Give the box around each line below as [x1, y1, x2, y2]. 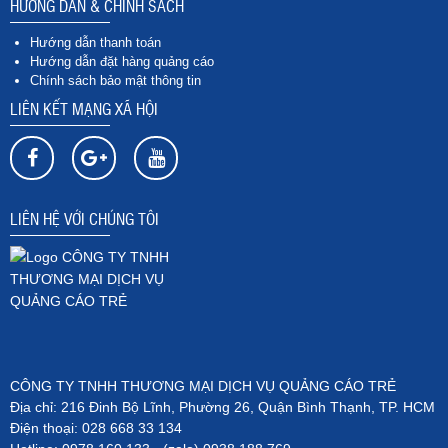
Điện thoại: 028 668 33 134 [10, 420, 182, 436]
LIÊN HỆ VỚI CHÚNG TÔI [10, 207, 159, 229]
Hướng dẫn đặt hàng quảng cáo [30, 54, 214, 69]
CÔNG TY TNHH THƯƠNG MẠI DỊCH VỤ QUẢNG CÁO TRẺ [10, 378, 396, 394]
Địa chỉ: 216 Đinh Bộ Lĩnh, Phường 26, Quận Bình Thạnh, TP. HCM [10, 399, 435, 415]
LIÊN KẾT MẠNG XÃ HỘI [10, 97, 158, 119]
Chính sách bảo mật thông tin [30, 73, 201, 88]
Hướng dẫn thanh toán [30, 35, 161, 50]
